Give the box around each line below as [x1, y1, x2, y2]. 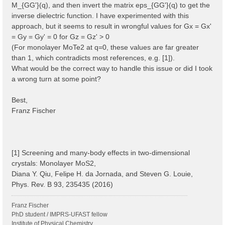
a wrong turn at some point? [12, 75, 101, 83]
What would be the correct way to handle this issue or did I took [12, 64, 212, 73]
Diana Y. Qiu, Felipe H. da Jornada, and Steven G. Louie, [12, 170, 193, 178]
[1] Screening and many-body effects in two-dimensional [12, 149, 190, 157]
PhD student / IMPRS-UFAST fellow [12, 211, 107, 218]
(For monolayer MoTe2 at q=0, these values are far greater [12, 43, 199, 52]
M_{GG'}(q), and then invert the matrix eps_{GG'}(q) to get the [12, 1, 210, 10]
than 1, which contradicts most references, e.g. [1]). [12, 54, 175, 62]
